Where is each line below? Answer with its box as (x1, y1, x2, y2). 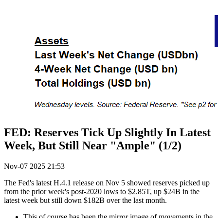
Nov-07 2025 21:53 (4, 162, 65, 171)
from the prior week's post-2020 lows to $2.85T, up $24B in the (4, 187, 200, 196)
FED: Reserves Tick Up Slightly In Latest (4, 126, 211, 139)
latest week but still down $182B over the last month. (4, 196, 169, 205)
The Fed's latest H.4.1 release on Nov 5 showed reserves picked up (4, 179, 210, 187)
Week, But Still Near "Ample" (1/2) (4, 139, 182, 152)
